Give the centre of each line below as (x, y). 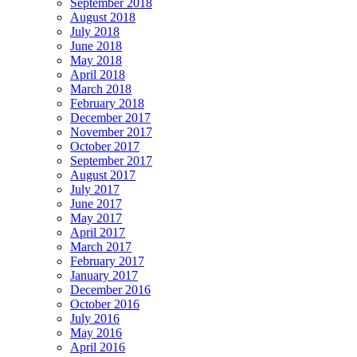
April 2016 (98, 347)
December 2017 (110, 117)
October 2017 (105, 146)
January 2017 (104, 275)
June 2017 (96, 203)
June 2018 (96, 45)
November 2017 (111, 131)
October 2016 (105, 304)
